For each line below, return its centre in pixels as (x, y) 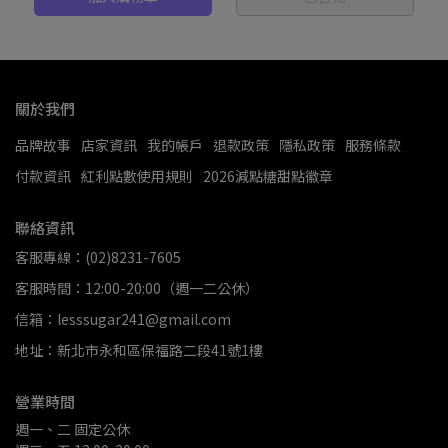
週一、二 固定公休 (72, 429)
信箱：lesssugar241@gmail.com (123, 319)
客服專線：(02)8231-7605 (98, 257)
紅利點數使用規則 (137, 176)
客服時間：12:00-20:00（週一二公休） (137, 288)
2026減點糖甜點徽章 (268, 176)
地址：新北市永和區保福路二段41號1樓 (139, 350)
